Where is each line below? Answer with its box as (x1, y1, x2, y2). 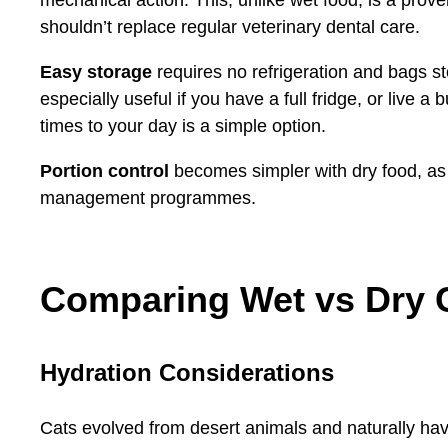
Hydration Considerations (40, 358, 334, 386)
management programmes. (40, 187, 256, 208)
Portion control (40, 160, 169, 181)
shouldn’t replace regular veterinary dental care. (40, 16, 420, 37)
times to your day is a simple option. (40, 115, 326, 136)
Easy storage (40, 61, 152, 82)
